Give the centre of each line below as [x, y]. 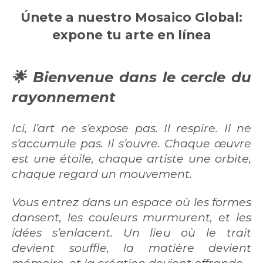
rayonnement [64, 97]
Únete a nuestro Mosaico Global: [131, 17]
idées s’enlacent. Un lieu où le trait [131, 233]
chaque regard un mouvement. [102, 173]
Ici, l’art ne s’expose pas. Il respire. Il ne [131, 128]
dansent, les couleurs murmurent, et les [131, 218]
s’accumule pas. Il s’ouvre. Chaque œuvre [131, 143]
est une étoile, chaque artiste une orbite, [131, 158]
